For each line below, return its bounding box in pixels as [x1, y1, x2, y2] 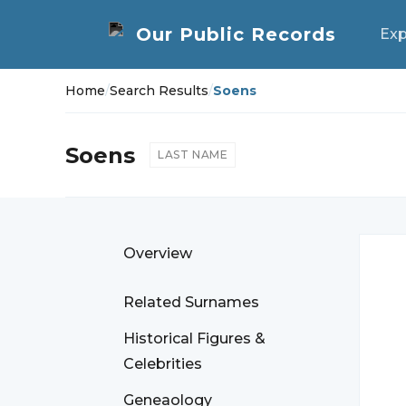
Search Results [110, 82, 208, 99]
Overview [123, 245, 192, 262]
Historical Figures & [123, 330, 266, 347]
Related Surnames [123, 294, 259, 311]
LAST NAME [158, 148, 228, 161]
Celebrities [123, 355, 202, 372]
